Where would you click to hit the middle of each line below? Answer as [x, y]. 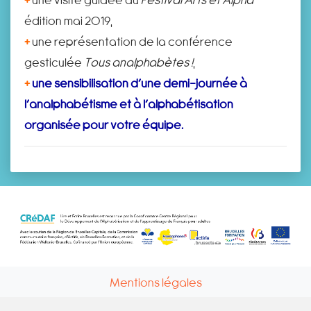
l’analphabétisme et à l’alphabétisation [129, 103]
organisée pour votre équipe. [104, 124]
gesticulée [54, 62]
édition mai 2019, [68, 20]
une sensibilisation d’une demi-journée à [140, 83]
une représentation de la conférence [131, 41]
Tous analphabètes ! [138, 62]
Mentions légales [155, 281]
